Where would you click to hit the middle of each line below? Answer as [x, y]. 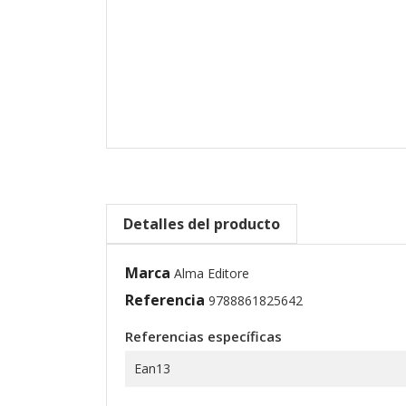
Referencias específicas [203, 337]
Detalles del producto [202, 224]
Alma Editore [212, 274]
